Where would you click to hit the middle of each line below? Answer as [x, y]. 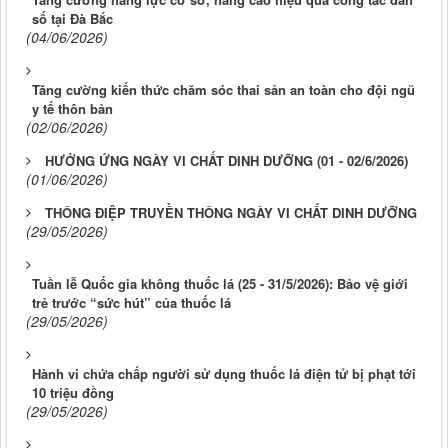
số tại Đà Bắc [72, 19]
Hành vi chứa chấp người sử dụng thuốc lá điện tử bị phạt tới [224, 374]
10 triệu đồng [73, 393]
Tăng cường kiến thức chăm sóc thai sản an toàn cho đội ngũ [223, 90]
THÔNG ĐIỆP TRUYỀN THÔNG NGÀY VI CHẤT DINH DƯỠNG [231, 213]
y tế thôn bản [72, 109]
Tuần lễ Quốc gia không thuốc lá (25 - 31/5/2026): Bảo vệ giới [220, 284]
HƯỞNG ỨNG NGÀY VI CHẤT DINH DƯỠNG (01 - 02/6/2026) [226, 161]
